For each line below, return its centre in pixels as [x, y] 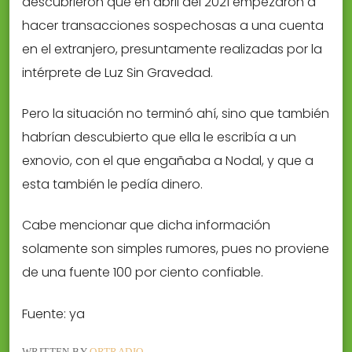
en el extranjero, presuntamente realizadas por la [172, 49]
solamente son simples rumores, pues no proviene [176, 249]
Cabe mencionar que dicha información [146, 225]
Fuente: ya [53, 313]
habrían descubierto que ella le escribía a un [159, 137]
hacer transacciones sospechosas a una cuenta [173, 25]
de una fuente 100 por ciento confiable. [143, 273]
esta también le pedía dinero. [112, 185]
